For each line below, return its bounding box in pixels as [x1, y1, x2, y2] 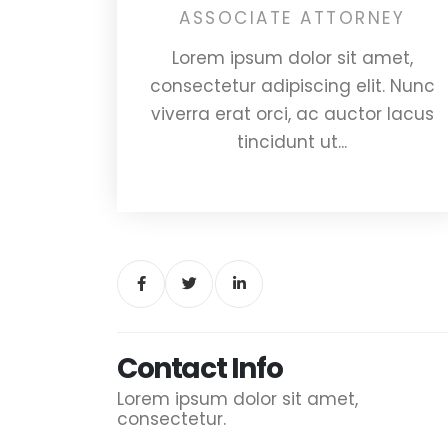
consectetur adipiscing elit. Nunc [149, 73, 435, 98]
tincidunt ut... [237, 129, 347, 154]
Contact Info [117, 348, 283, 388]
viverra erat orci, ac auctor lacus [150, 101, 434, 126]
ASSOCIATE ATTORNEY [179, 5, 405, 30]
